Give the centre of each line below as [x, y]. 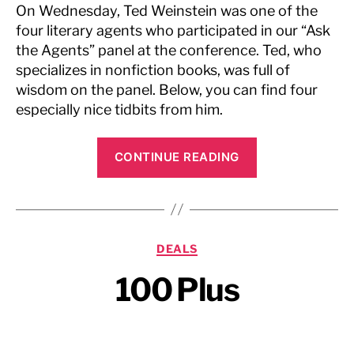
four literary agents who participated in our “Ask [173, 30]
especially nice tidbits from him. [119, 109]
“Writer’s [284, 147]
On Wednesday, [70, 11]
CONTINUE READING [177, 157]
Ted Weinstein [170, 11]
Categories [212, 245]
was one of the [267, 11]
